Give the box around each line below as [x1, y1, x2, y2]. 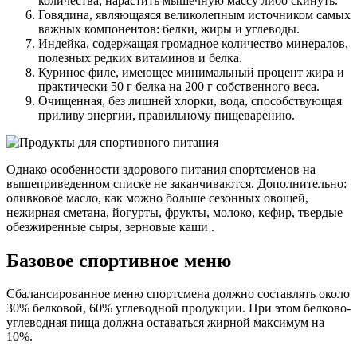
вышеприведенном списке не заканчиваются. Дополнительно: [6, 176, 347, 190]
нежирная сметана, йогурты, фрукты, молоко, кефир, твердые [6, 205, 343, 219]
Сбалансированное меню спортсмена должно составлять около [6, 287, 350, 301]
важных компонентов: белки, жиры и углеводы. [38, 22, 300, 36]
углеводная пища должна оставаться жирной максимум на [6, 316, 324, 330]
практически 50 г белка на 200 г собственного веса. [38, 79, 320, 93]
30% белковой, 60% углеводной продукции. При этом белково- [6, 301, 351, 316]
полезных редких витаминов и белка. [38, 50, 242, 65]
